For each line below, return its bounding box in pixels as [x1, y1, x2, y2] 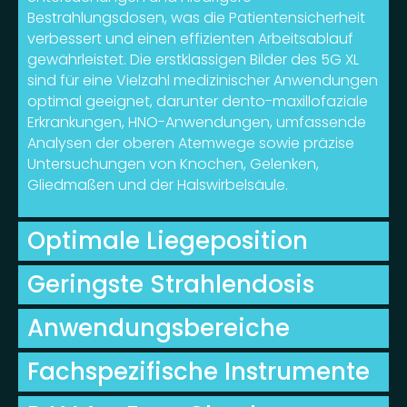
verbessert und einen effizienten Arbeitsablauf [27, 28, 353, 49]
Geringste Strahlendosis [27, 268, 314, 302]
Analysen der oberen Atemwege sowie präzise [27, 133, 354, 154]
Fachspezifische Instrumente [27, 355, 370, 389]
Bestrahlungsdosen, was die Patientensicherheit [27, 7, 365, 28]
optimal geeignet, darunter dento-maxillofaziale [27, 91, 368, 112]
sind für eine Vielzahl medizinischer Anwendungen [27, 70, 378, 91]
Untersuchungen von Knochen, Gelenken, [27, 154, 319, 174]
